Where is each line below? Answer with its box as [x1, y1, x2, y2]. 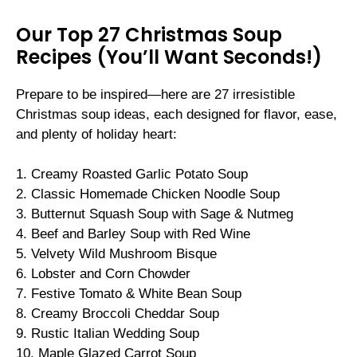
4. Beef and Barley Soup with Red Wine [16, 226, 250, 242]
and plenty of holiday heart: [16, 126, 177, 142]
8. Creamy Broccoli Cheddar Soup [16, 306, 219, 322]
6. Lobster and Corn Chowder [16, 266, 190, 282]
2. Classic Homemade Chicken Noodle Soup [16, 186, 280, 202]
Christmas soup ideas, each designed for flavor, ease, [16, 106, 337, 122]
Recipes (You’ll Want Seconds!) [16, 43, 322, 70]
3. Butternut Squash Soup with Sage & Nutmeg [16, 206, 293, 222]
